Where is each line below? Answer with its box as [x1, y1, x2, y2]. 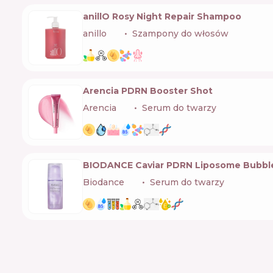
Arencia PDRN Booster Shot [83, 85, 213, 97]
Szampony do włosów [132, 28, 229, 40]
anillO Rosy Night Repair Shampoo [83, 11, 241, 23]
